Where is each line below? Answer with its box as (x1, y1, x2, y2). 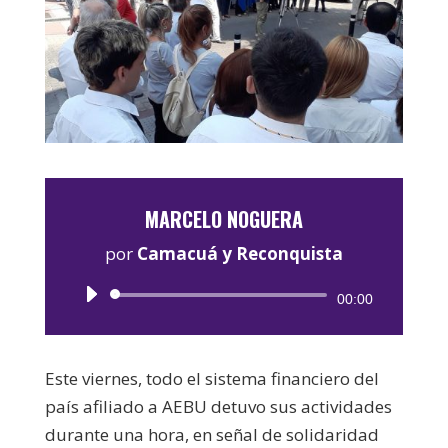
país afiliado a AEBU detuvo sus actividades (44, 394, 392, 418)
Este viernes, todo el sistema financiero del (44, 366, 379, 390)
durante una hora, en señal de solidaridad (44, 422, 379, 446)
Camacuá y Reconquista (136, 241, 343, 265)
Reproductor (222, 285, 323, 309)
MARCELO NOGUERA (144, 203, 303, 234)
